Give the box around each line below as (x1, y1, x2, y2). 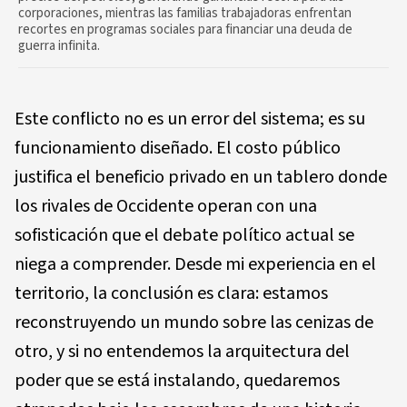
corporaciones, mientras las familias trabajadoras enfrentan (18, 3, 352, 23)
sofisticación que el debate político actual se (15, 222, 354, 248)
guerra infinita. (18, 35, 100, 55)
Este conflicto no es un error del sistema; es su (15, 105, 365, 132)
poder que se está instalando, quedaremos (15, 367, 340, 393)
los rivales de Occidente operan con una (15, 193, 317, 219)
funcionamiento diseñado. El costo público (15, 134, 341, 161)
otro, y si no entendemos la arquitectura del (15, 338, 350, 364)
